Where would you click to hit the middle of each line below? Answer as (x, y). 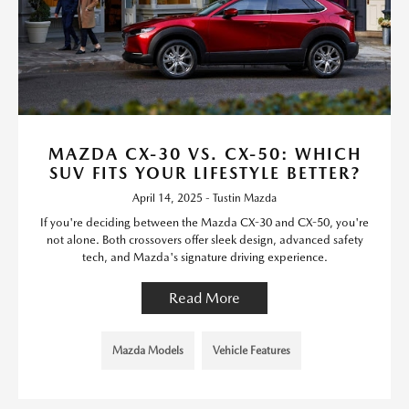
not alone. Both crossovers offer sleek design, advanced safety (204, 239)
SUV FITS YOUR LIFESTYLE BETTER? (204, 173)
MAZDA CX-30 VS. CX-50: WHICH (204, 153)
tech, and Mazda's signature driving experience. (204, 257)
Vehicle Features (251, 350)
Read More (204, 298)
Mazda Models (147, 350)
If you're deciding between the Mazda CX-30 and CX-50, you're (204, 222)
